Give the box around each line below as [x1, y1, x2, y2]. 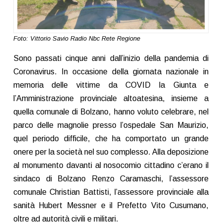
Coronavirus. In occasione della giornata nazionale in [13, 67, 209, 76]
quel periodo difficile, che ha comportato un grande [13, 134, 209, 143]
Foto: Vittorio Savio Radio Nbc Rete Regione [13, 34, 140, 42]
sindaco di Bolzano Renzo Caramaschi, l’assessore [13, 174, 209, 183]
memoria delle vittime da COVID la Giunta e [13, 81, 209, 90]
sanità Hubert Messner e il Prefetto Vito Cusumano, [13, 201, 209, 210]
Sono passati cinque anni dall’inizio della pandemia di [13, 54, 209, 63]
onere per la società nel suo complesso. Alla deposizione [13, 148, 209, 157]
